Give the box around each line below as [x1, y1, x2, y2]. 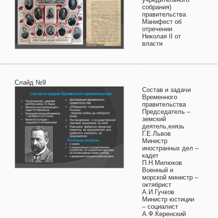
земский [142, 115, 166, 123]
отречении [142, 25, 172, 33]
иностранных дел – [142, 145, 199, 152]
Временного [142, 93, 177, 101]
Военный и [142, 166, 173, 174]
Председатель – [142, 108, 190, 115]
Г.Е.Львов [142, 130, 171, 137]
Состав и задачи [142, 86, 191, 93]
